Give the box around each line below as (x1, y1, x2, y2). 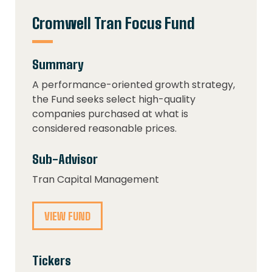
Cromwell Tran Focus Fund (32, 14, 195, 32)
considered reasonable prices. (32, 121, 177, 136)
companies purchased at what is (32, 107, 188, 121)
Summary (32, 57, 83, 72)
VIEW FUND (44, 209, 90, 223)
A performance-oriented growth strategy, (32, 78, 235, 92)
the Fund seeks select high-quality (32, 92, 195, 107)
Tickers (32, 253, 71, 268)
